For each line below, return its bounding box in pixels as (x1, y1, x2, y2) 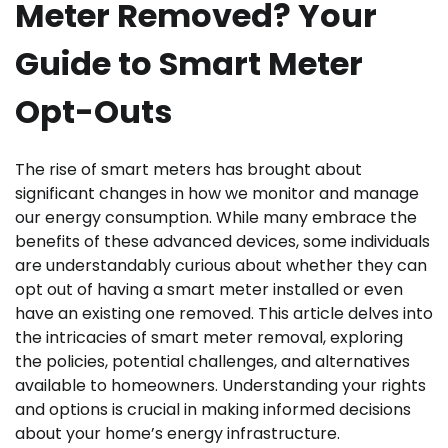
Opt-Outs (15, 89, 172, 135)
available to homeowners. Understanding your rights (15, 373, 426, 397)
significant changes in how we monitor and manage (15, 181, 419, 205)
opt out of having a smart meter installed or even (15, 277, 403, 301)
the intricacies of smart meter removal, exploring (15, 325, 403, 349)
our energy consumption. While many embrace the (15, 205, 417, 229)
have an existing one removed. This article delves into (15, 301, 433, 325)
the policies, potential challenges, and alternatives (15, 349, 410, 373)
